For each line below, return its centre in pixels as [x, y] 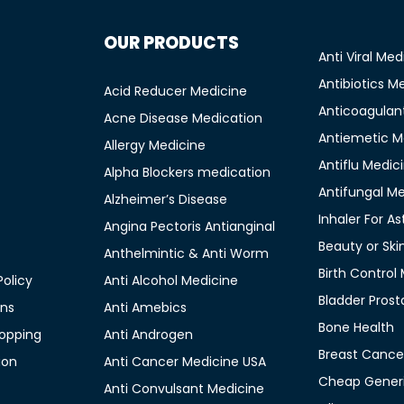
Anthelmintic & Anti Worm [186, 253]
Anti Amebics [145, 308]
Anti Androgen [148, 335]
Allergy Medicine [155, 145]
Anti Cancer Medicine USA [185, 362]
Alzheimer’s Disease [165, 199]
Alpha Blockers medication [187, 172]
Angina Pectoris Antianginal [189, 226]
